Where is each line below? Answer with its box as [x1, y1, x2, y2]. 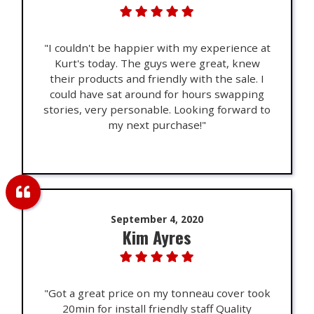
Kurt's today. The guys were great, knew [54, 56, 260, 71]
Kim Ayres [123, 224, 191, 250]
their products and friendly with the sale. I [50, 71, 264, 86]
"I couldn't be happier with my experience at [43, 41, 271, 55]
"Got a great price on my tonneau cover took [43, 286, 271, 301]
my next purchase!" [108, 118, 206, 132]
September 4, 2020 [111, 212, 203, 226]
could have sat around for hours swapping [50, 87, 264, 102]
